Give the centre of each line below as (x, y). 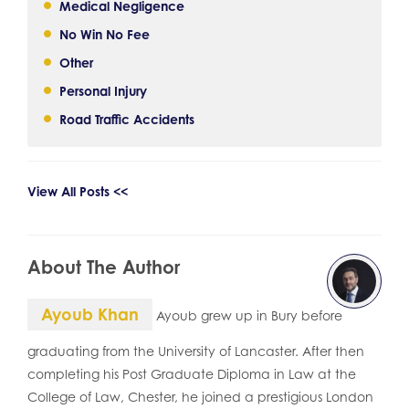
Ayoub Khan (90, 314)
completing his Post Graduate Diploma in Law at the (192, 374)
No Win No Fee (105, 34)
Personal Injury (103, 91)
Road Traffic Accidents (127, 119)
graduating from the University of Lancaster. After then (196, 351)
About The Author (104, 267)
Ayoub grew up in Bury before (247, 315)
